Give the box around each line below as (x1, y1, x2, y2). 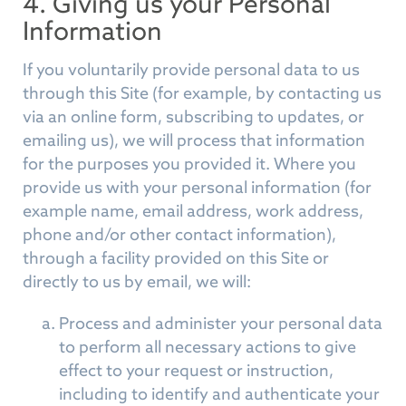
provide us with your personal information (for (23, 177, 372, 198)
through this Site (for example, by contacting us (23, 82, 382, 103)
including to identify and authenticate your (59, 383, 380, 404)
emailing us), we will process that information (23, 130, 365, 150)
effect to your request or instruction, (59, 360, 333, 381)
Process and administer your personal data (59, 313, 382, 333)
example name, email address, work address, (23, 200, 363, 221)
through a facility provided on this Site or (23, 247, 329, 268)
